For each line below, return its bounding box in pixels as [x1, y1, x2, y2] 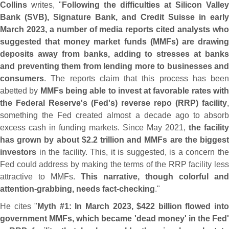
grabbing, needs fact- [37, 184, 119, 194]
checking [119, 184, 155, 194]
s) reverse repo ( [110, 98, 178, 108]
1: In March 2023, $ [64, 201, 142, 211]
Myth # [37, 201, 64, 211]
